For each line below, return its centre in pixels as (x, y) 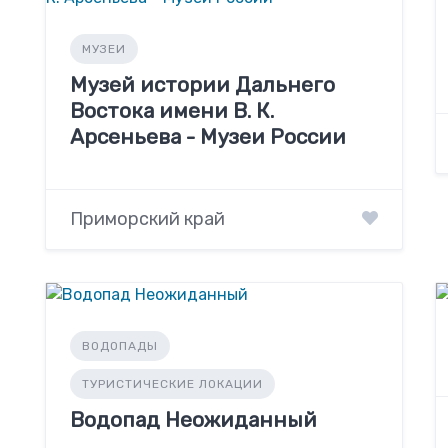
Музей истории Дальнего (202, 84)
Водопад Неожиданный (193, 419)
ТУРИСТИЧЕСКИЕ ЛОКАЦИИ (172, 383)
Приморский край (147, 218)
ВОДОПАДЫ (119, 345)
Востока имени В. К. (171, 110)
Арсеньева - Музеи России (207, 136)
